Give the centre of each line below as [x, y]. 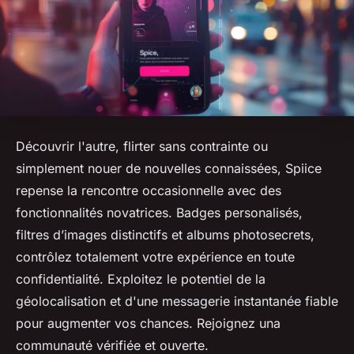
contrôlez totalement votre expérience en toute [155, 257]
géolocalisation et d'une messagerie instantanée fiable [177, 301]
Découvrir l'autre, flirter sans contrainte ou [142, 147]
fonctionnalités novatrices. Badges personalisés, [159, 213]
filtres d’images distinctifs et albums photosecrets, [165, 235]
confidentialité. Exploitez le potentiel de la [141, 279]
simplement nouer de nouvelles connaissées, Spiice [169, 169]
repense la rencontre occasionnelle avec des [149, 191]
